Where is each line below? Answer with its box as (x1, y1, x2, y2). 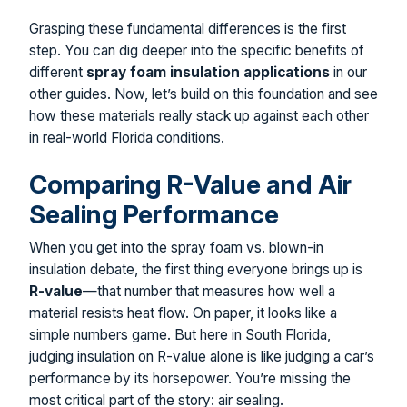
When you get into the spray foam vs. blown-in (29, 238, 323, 256)
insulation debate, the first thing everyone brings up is (29, 260, 362, 278)
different (29, 63, 86, 81)
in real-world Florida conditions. (29, 128, 224, 146)
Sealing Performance (29, 198, 279, 230)
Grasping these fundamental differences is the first (29, 19, 346, 37)
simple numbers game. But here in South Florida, (29, 325, 331, 343)
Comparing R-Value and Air (29, 168, 352, 200)
